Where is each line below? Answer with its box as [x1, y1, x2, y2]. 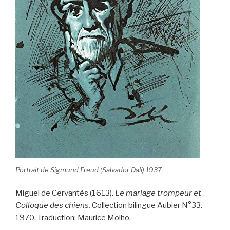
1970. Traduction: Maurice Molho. [15, 213, 131, 223]
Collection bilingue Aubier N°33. [90, 201, 202, 210]
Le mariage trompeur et [115, 188, 201, 198]
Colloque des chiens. [15, 201, 90, 210]
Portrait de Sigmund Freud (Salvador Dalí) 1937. [15, 165, 163, 174]
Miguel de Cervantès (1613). [15, 188, 115, 198]
